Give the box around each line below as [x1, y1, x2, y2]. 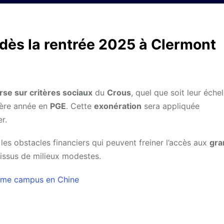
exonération [94, 101, 141, 111]
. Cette [66, 101, 94, 111]
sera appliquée [141, 101, 199, 111]
